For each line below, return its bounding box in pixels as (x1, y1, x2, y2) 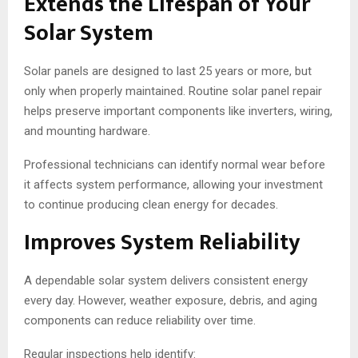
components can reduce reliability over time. (24, 313, 256, 328)
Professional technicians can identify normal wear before (24, 157, 325, 173)
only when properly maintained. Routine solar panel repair (24, 84, 322, 99)
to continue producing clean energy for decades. (24, 197, 278, 213)
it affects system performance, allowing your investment (24, 177, 323, 193)
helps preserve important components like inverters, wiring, (24, 104, 332, 119)
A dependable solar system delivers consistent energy (24, 273, 308, 288)
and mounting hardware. (24, 124, 150, 139)
